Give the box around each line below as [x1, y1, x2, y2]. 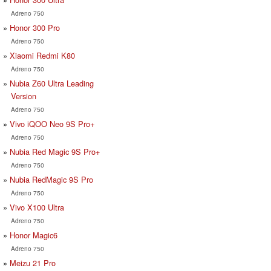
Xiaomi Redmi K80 [10, 49, 75, 61]
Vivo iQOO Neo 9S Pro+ [10, 117, 94, 129]
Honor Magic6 [10, 229, 57, 241]
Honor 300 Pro [10, 21, 60, 33]
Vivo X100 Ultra [10, 201, 64, 213]
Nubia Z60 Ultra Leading [10, 77, 94, 89]
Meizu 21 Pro [10, 256, 56, 269]
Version [10, 90, 36, 102]
